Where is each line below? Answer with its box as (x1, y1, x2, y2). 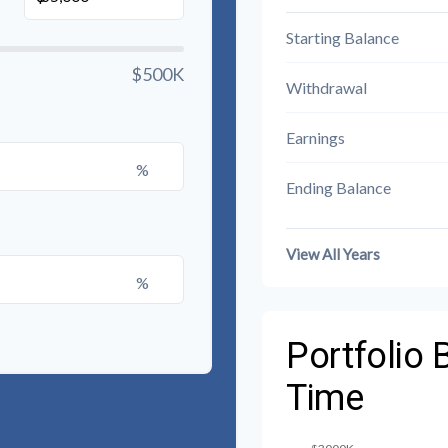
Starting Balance (286, 27, 399, 47)
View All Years (286, 244, 380, 263)
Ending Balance (286, 177, 391, 197)
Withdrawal (286, 77, 367, 97)
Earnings (286, 127, 345, 147)
